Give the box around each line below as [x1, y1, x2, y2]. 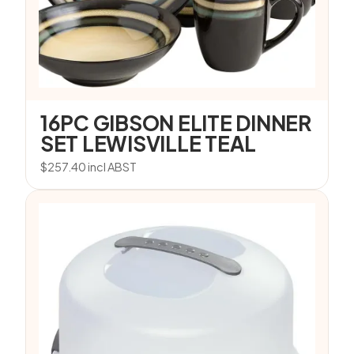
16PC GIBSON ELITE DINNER [40, 110, 311, 136]
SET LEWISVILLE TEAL [40, 130, 257, 156]
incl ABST [88, 160, 137, 174]
